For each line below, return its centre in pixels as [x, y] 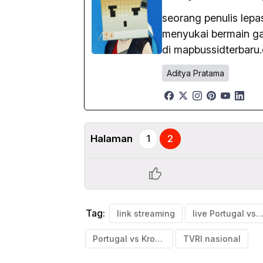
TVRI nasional [212, 238]
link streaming [146, 213]
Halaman [112, 138]
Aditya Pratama [195, 73]
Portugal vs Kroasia [159, 238]
